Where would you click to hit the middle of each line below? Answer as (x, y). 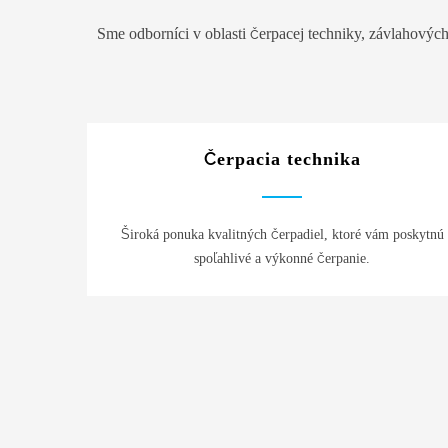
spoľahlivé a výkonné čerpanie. (282, 258)
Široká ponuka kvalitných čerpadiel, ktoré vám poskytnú (282, 234)
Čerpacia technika (282, 158)
